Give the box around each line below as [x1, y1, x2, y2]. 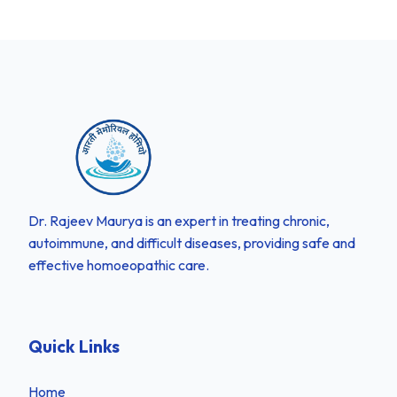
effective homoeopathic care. [28, 255, 209, 274]
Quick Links [28, 335, 120, 357]
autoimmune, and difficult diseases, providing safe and [28, 233, 355, 252]
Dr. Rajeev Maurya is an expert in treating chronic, [28, 211, 330, 230]
